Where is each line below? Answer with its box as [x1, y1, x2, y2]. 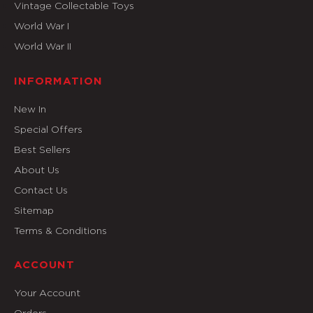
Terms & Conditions [14, 224, 107, 235]
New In [14, 103, 46, 114]
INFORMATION [14, 75, 103, 87]
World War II [14, 40, 71, 51]
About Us [14, 163, 59, 175]
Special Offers [14, 123, 82, 134]
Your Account [14, 286, 80, 298]
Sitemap [14, 204, 54, 215]
